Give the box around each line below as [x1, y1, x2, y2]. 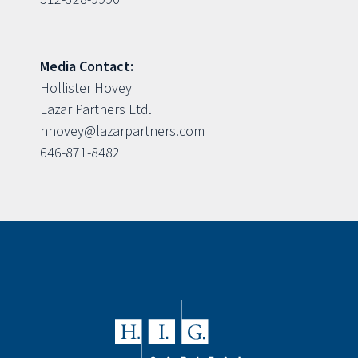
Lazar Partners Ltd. [40, 100, 152, 119]
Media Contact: [40, 57, 133, 76]
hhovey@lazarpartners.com [40, 121, 205, 141]
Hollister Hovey [40, 78, 132, 97]
